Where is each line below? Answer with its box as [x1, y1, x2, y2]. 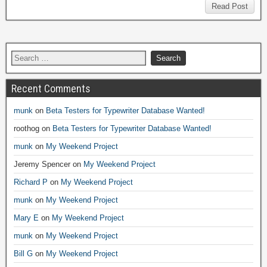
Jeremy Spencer [14, 160, 70, 169]
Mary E [14, 213, 39, 222]
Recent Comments [11, 82, 91, 95]
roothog [14, 124, 39, 133]
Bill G [14, 249, 33, 258]
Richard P [14, 178, 48, 187]
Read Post [212, 2, 248, 11]
